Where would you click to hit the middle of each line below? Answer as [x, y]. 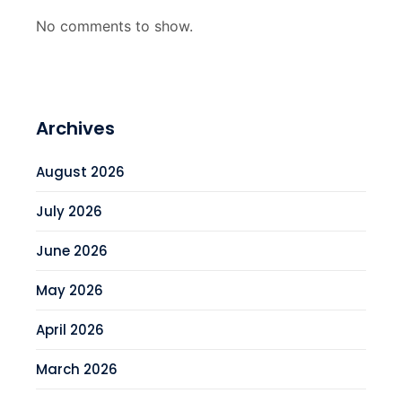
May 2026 [70, 291]
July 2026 [69, 212]
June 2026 [72, 251]
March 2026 [77, 370]
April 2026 [70, 330]
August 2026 [80, 172]
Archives [75, 129]
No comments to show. [114, 26]
